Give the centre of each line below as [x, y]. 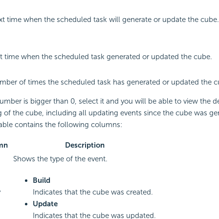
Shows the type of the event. [60, 159]
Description [85, 145]
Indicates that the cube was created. [93, 192]
